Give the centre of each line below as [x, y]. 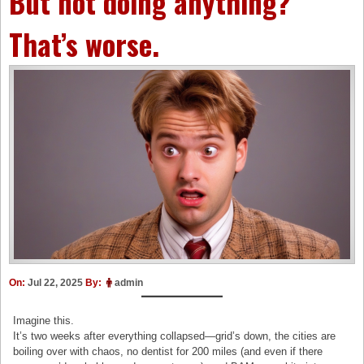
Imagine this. [44, 321]
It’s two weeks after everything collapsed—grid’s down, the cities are [175, 336]
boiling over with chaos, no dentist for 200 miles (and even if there [168, 352]
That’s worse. [84, 44]
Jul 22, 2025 [55, 282]
